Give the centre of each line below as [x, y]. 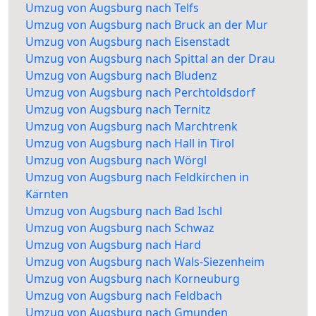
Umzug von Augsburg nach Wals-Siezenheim [145, 262]
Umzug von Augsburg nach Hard [113, 245]
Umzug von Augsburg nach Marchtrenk [132, 127]
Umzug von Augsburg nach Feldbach [124, 296]
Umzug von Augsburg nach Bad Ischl [124, 211]
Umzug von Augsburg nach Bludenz [121, 76]
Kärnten [47, 194]
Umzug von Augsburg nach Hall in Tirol [130, 144]
